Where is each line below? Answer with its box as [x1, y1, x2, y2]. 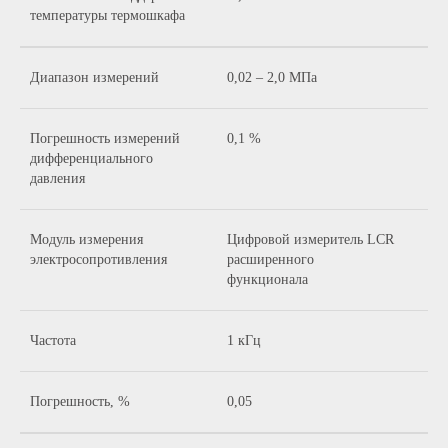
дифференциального [30, 151, 153, 166]
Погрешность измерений [30, 131, 180, 146]
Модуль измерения [30, 232, 143, 247]
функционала [227, 272, 308, 287]
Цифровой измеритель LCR [227, 232, 394, 247]
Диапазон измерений [30, 70, 159, 85]
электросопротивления [30, 252, 167, 267]
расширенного [227, 252, 314, 267]
